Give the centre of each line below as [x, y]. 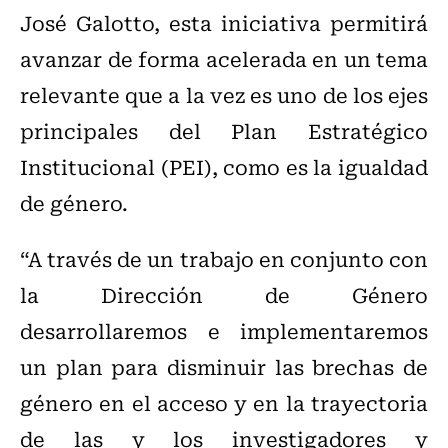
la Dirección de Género [224, 295]
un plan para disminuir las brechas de [224, 367]
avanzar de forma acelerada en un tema [224, 59]
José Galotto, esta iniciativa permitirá [224, 23]
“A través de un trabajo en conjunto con [224, 259]
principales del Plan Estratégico [224, 131]
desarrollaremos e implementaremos [224, 331]
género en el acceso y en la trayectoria [224, 403]
